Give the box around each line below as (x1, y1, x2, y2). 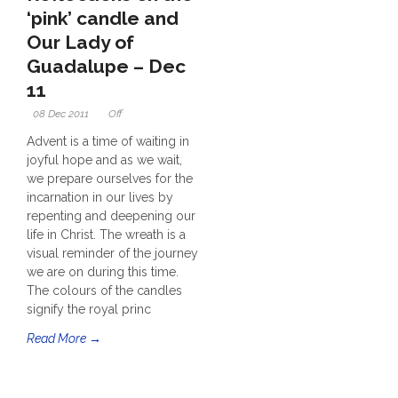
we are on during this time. (27, 265, 179, 279)
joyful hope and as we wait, (27, 153, 182, 167)
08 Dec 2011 (33, 107, 89, 120)
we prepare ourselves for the (27, 171, 193, 186)
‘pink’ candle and (27, 7, 179, 29)
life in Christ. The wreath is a (27, 227, 186, 242)
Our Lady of (27, 31, 134, 53)
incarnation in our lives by (27, 190, 173, 204)
